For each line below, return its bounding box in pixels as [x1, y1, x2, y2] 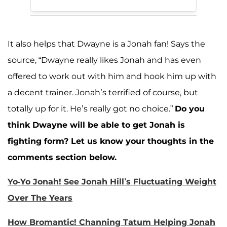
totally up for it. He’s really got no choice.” [8, 104, 175, 114]
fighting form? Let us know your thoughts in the [8, 136, 214, 146]
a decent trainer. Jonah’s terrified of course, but [8, 88, 198, 98]
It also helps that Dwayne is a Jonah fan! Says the [8, 39, 205, 49]
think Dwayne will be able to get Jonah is [8, 120, 185, 130]
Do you [175, 104, 205, 114]
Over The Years [8, 193, 72, 203]
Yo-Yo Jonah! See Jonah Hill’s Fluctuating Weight [8, 177, 216, 187]
